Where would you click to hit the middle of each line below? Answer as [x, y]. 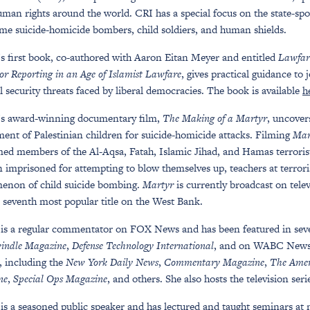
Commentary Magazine [214, 262]
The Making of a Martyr [215, 118]
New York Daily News [112, 262]
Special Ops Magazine [60, 279]
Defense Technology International [143, 245]
